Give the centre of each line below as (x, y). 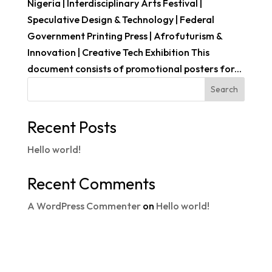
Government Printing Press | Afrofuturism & (124, 36)
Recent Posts (72, 127)
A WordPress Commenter (84, 206)
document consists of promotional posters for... (134, 68)
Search (225, 89)
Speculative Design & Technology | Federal (121, 19)
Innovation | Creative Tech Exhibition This (118, 52)
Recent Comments (91, 183)
